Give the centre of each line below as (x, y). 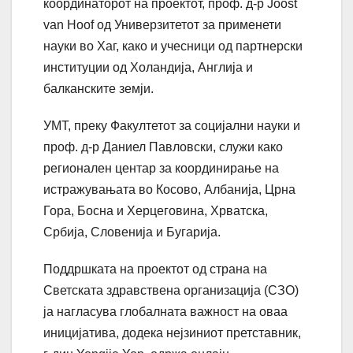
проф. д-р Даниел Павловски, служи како (163, 147)
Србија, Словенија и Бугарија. (132, 232)
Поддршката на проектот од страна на (155, 269)
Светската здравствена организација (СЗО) (171, 291)
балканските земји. (98, 89)
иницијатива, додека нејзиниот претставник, (172, 333)
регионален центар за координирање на (161, 169)
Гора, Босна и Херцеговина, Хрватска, (156, 211)
